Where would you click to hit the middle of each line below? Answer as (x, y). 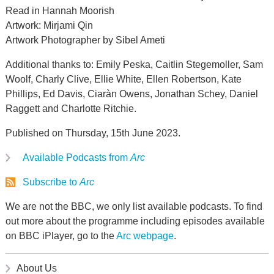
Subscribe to (51, 182)
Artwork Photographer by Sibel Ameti (85, 40)
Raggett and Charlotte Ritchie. (71, 109)
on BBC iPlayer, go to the (61, 236)
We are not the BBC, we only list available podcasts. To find (134, 206)
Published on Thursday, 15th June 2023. (93, 133)
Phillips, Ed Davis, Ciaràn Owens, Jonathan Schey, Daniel (131, 94)
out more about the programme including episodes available (135, 221)
